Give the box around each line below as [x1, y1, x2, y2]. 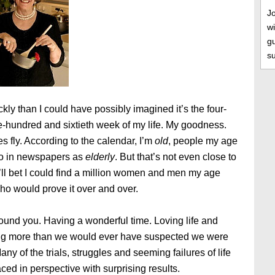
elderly [85, 152, 115, 162]
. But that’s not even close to [115, 152, 236, 162]
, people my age [168, 136, 238, 146]
